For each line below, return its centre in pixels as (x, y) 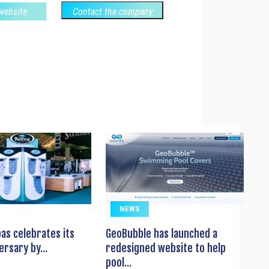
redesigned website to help (165, 248)
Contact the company (112, 12)
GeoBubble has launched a (161, 234)
